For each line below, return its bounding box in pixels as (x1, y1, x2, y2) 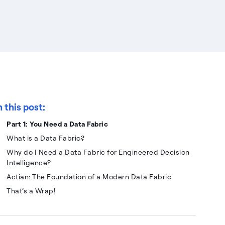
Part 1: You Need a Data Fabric (7, 119, 108, 129)
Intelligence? (7, 158, 51, 167)
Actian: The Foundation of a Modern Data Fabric (7, 172, 172, 181)
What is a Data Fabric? (7, 133, 85, 143)
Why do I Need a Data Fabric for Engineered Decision (7, 147, 190, 157)
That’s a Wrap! (7, 186, 56, 195)
